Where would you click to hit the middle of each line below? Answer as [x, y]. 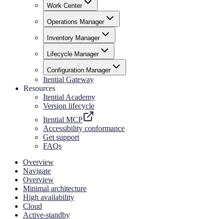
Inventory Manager [73, 38]
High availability [49, 197]
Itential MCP [63, 120]
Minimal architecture [55, 189]
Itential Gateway [68, 80]
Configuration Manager [79, 70]
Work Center [65, 6]
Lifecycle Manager [73, 54]
